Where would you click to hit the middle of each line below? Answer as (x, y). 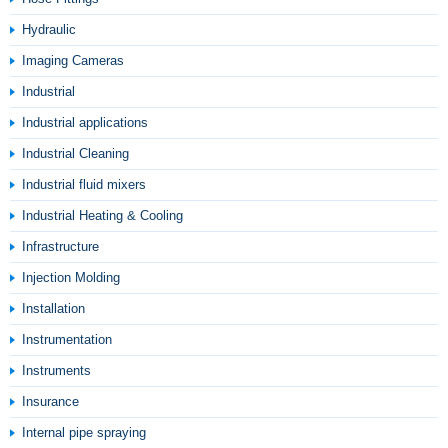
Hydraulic (49, 29)
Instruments (56, 370)
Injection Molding (71, 277)
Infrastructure (60, 246)
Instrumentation (67, 339)
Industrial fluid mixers (84, 184)
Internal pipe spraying (84, 432)
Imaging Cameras (73, 60)
